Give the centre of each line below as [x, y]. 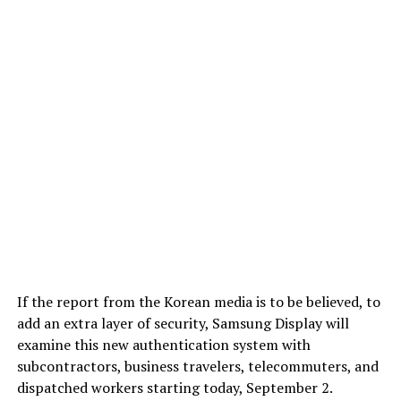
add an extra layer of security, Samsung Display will [183, 323]
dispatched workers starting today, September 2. [174, 387]
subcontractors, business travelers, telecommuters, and [197, 366]
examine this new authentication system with [163, 344]
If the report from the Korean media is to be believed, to [198, 301]
